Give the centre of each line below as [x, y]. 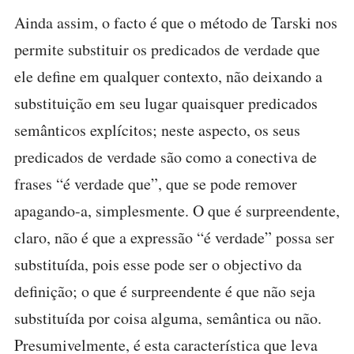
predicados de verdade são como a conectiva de [166, 157]
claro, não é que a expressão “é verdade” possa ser [174, 238]
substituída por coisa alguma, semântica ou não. [168, 318]
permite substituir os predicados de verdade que [167, 50]
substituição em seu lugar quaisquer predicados [166, 104]
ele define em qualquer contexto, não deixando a [168, 77]
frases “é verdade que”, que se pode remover [156, 184]
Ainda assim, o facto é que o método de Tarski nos [176, 23]
